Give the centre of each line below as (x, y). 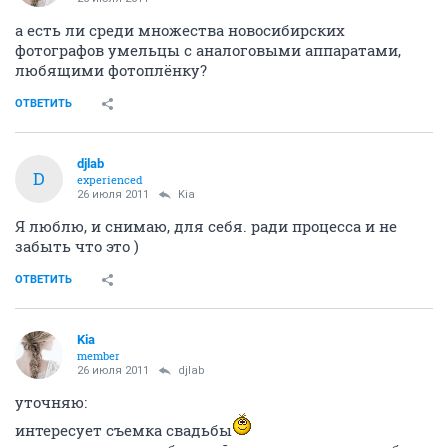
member (98, 355)
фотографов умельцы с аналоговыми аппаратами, (208, 49)
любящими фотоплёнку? (111, 69)
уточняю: (51, 401)
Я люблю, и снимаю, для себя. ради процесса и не (206, 225)
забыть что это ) (77, 245)
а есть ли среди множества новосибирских (180, 29)
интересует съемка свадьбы (123, 429)
